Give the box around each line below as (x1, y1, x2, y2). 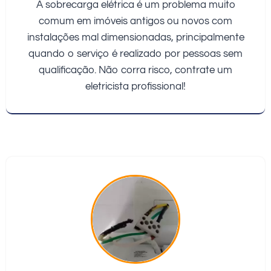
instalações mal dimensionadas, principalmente (27, 31, 244, 43)
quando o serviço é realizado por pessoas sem (28, 48, 243, 59)
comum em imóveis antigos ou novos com (39, 15, 232, 27)
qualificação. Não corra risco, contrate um (39, 64, 232, 76)
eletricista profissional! (85, 80, 186, 92)
